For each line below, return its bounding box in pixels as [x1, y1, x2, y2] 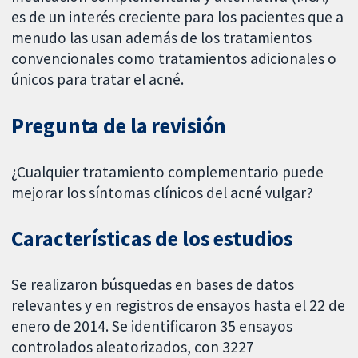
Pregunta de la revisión [11, 112, 227, 139]
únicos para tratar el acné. [11, 69, 185, 89]
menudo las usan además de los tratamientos [11, 27, 312, 47]
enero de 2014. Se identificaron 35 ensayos [11, 316, 293, 336]
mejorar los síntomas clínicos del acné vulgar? [11, 182, 314, 202]
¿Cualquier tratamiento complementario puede [11, 161, 324, 181]
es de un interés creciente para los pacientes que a [11, 6, 344, 26]
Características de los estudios [11, 225, 294, 253]
